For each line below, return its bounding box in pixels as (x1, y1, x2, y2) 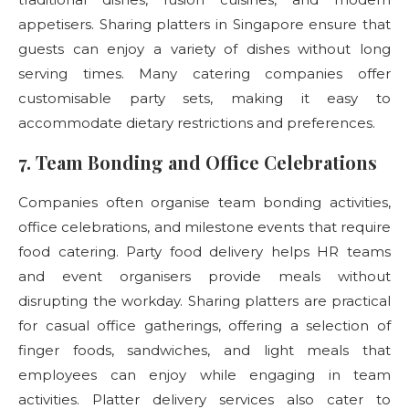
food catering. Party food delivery (18, 243, 264, 260)
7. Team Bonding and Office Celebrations (18, 150, 377, 174)
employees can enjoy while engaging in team (18, 366, 391, 383)
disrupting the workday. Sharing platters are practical (18, 292, 391, 309)
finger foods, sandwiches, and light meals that (18, 341, 391, 359)
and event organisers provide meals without (18, 267, 391, 285)
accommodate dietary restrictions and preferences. (18, 114, 375, 131)
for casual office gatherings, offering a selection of (18, 317, 391, 334)
